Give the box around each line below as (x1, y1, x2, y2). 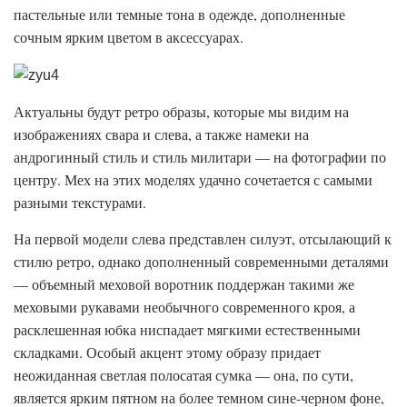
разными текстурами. (14, 193, 146, 213)
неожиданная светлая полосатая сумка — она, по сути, (14, 365, 353, 385)
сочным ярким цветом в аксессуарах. (14, 26, 243, 46)
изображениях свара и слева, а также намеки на (14, 124, 309, 144)
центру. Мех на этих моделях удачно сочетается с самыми (14, 170, 372, 190)
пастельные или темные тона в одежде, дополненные (14, 4, 345, 24)
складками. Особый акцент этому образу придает (14, 342, 321, 362)
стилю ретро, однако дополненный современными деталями (14, 252, 389, 272)
